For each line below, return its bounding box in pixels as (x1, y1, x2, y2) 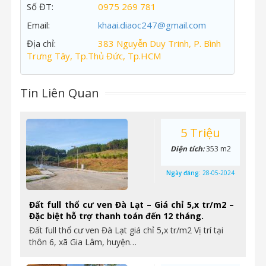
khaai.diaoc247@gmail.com (98, 19, 206, 31)
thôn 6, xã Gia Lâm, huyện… (29, 236, 137, 248)
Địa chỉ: (27, 37, 56, 49)
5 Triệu (180, 125, 220, 141)
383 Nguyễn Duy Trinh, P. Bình (98, 37, 221, 49)
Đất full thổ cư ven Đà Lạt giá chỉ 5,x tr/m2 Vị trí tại (29, 224, 223, 236)
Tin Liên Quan (20, 85, 99, 101)
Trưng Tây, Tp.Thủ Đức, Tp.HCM (27, 50, 161, 62)
